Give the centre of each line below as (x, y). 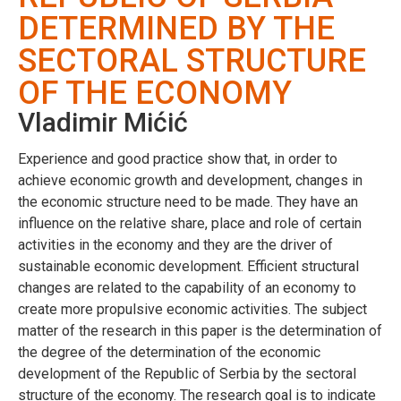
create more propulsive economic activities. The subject (192, 309)
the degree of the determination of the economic (169, 352)
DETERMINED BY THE (176, 28)
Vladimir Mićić (103, 122)
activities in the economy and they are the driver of (175, 244)
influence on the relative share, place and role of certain (190, 223)
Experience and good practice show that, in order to (178, 158)
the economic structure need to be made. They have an (188, 201)
